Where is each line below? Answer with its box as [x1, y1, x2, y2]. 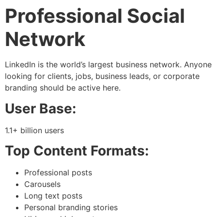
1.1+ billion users [5, 125, 64, 135]
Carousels [24, 179, 61, 189]
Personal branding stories [24, 202, 118, 212]
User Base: [5, 100, 76, 117]
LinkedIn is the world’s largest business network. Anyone [5, 60, 212, 70]
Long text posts [24, 190, 82, 201]
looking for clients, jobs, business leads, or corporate [5, 71, 200, 81]
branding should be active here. [5, 83, 121, 93]
